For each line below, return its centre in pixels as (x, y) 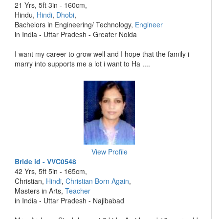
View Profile (109, 152)
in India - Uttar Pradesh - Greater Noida (76, 34)
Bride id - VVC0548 (45, 161)
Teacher (78, 191)
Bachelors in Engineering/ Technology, (75, 24)
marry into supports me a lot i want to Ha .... (82, 64)
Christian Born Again (97, 181)
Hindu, (26, 15)
